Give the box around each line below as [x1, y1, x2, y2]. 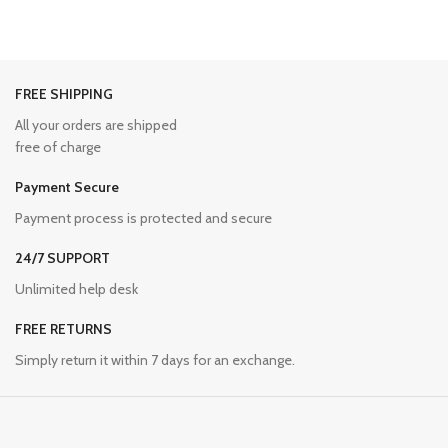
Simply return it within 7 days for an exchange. [15, 350, 295, 369]
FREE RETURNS [15, 319, 112, 338]
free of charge [15, 137, 101, 156]
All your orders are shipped [15, 115, 177, 134]
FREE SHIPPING [15, 84, 113, 103]
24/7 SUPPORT [15, 248, 110, 267]
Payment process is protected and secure [15, 208, 272, 227]
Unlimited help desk [15, 279, 138, 298]
